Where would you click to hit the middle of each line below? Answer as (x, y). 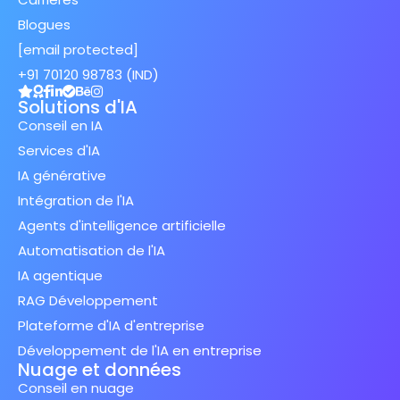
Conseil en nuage (76, 387)
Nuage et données (100, 369)
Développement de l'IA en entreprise (140, 350)
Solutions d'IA (78, 107)
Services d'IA (59, 150)
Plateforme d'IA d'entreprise (111, 325)
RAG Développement (88, 300)
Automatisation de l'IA (92, 250)
